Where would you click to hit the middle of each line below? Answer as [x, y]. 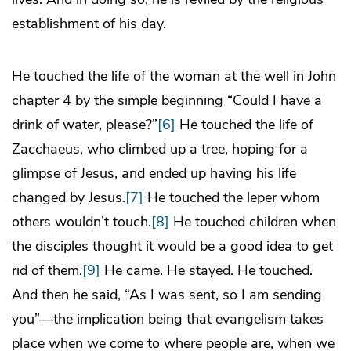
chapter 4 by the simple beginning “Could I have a [167, 101]
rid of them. [47, 271]
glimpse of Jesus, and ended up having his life [154, 174]
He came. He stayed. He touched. [206, 271]
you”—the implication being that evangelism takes [168, 319]
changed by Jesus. [69, 198]
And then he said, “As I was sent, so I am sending [167, 295]
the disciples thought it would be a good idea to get [172, 246]
